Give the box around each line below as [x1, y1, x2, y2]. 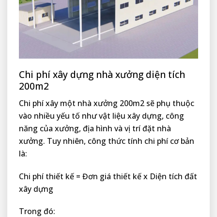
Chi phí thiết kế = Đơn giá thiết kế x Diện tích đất [19, 170, 197, 182]
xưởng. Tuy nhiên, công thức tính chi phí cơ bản [19, 135, 194, 146]
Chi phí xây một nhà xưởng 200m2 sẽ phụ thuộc [19, 97, 194, 108]
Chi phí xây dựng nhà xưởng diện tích [19, 68, 185, 81]
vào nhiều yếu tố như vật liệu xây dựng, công [19, 110, 184, 121]
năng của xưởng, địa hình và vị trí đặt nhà [19, 123, 171, 134]
